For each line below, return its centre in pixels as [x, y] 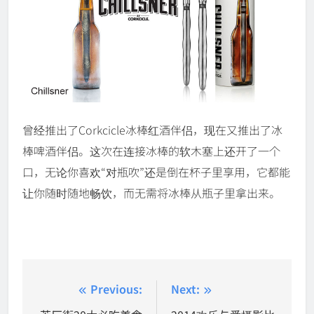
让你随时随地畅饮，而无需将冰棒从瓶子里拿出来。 [151, 193]
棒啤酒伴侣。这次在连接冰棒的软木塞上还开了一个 [151, 151]
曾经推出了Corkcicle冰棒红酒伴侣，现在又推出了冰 [152, 130]
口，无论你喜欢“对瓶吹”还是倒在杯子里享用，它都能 [156, 172]
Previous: [116, 289]
